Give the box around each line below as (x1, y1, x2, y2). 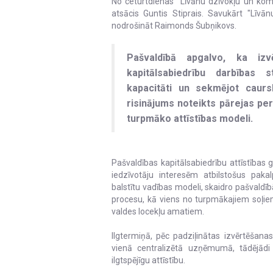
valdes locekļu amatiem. (112, 207, 204, 216)
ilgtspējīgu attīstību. (112, 255, 185, 265)
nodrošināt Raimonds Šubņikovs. (112, 21, 236, 30)
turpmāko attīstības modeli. (127, 113, 253, 124)
